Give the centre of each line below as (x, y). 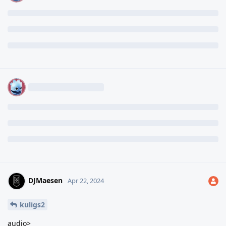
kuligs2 (32, 204)
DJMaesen (45, 180)
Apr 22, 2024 (86, 180)
